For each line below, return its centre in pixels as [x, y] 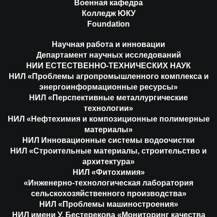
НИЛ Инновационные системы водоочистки [108, 140]
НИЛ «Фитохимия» [108, 172]
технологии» [108, 108]
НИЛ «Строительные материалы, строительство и [108, 151]
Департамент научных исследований [108, 55]
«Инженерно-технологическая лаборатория [108, 183]
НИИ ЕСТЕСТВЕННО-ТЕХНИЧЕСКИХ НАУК [108, 65]
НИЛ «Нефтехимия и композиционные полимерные [108, 119]
